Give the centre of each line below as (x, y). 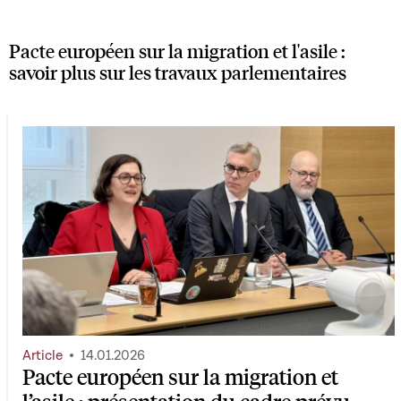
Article (43, 356)
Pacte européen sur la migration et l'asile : (177, 50)
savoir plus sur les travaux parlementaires (178, 72)
